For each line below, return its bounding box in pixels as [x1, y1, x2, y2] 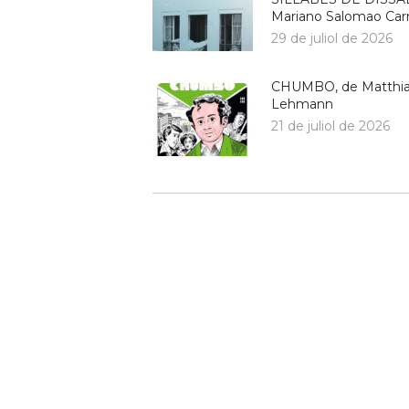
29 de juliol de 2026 [271, 30, 393, 47]
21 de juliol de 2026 [271, 118, 391, 134]
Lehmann [271, 96, 334, 112]
